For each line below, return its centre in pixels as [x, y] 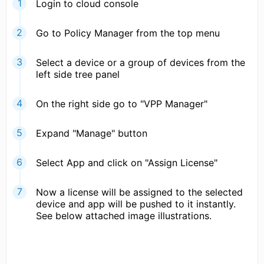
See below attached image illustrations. [124, 215]
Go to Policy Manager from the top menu [128, 33]
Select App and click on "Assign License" [127, 162]
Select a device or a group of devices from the [141, 62]
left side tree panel [78, 74]
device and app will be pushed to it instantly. [136, 204]
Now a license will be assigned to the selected [139, 192]
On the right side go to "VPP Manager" [122, 103]
